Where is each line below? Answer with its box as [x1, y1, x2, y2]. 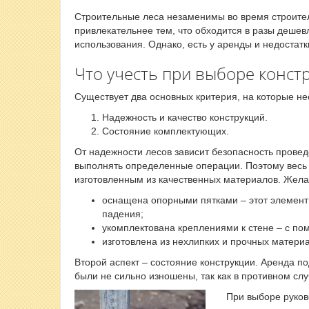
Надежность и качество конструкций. [102, 112, 268, 123]
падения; [102, 208, 143, 219]
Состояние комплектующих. [102, 126, 229, 137]
